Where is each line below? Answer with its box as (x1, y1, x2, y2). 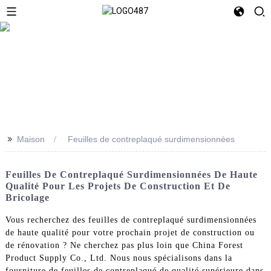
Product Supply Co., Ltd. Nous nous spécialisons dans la (5, 253, 232, 263)
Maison (16, 134, 45, 144)
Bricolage (5, 192, 50, 203)
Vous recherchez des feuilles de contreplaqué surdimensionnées (5, 215, 256, 224)
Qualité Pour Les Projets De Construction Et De (5, 180, 230, 191)
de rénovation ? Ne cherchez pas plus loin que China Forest (5, 240, 243, 250)
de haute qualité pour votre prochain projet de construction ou (5, 227, 255, 237)
